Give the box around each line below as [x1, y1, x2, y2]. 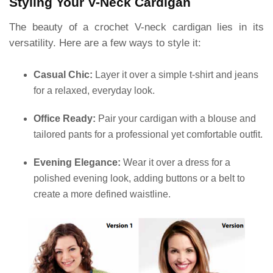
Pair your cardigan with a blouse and [96, 113, 256, 124]
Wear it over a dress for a [121, 157, 230, 168]
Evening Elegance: [34, 157, 121, 168]
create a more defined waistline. [34, 188, 171, 199]
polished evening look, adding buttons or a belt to [34, 172, 245, 183]
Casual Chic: [34, 69, 93, 80]
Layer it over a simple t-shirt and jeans [93, 69, 258, 80]
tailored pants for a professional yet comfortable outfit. [34, 129, 263, 140]
